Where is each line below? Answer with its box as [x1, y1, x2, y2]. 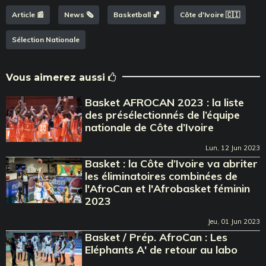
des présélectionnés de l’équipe [85, 107, 240, 122]
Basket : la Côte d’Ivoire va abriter [85, 156, 258, 170]
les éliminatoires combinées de [85, 169, 238, 183]
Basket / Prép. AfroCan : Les [85, 230, 228, 244]
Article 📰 [12, 9, 44, 19]
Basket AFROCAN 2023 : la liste [85, 95, 245, 109]
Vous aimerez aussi [6, 71, 108, 83]
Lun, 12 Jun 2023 [205, 143, 260, 152]
